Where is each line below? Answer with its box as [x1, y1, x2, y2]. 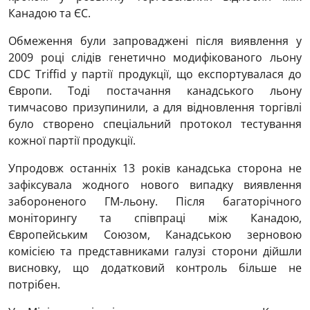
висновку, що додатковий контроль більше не [8, 260, 302, 276]
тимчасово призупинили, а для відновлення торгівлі [8, 100, 302, 116]
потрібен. [8, 277, 60, 293]
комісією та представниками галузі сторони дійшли [8, 244, 302, 259]
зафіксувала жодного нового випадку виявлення [8, 177, 302, 193]
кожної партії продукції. [8, 133, 136, 149]
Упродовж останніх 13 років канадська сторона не [8, 161, 302, 176]
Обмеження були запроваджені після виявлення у [8, 33, 302, 49]
